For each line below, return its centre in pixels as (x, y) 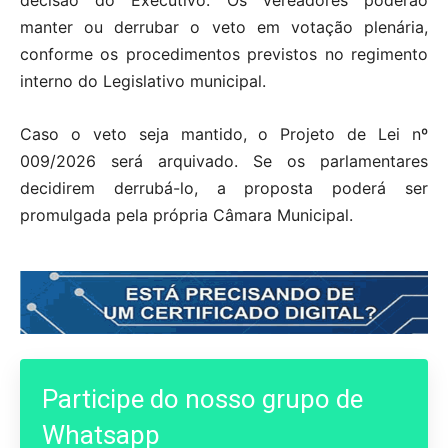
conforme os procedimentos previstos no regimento (224, 54)
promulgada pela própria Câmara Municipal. (186, 215)
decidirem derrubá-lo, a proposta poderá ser (224, 188)
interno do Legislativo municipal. (143, 81)
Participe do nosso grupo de (202, 398)
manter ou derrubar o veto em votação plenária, (224, 27)
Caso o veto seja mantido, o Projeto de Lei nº (224, 134)
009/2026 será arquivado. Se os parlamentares (224, 161)
